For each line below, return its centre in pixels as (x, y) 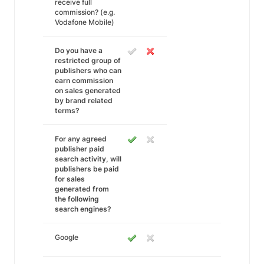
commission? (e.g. (85, 12)
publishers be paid (87, 169)
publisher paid (80, 149)
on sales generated (88, 90)
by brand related (84, 100)
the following (77, 199)
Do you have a (79, 50)
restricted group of (88, 60)
